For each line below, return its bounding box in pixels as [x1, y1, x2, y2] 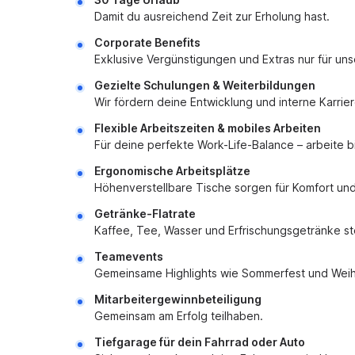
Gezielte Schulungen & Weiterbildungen [94, 78, 315, 92]
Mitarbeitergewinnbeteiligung [94, 292, 261, 306]
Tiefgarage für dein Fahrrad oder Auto [94, 335, 305, 349]
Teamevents [94, 250, 163, 263]
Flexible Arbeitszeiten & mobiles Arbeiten [94, 121, 321, 135]
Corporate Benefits [94, 36, 200, 49]
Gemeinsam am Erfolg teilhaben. [94, 309, 263, 323]
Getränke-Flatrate [94, 207, 196, 220]
